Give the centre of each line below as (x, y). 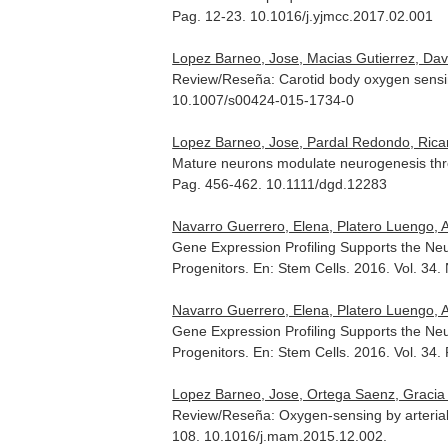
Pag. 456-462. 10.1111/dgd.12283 (280, 184)
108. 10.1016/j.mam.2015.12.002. (280, 436)
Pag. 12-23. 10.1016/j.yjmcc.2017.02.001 (303, 16)
